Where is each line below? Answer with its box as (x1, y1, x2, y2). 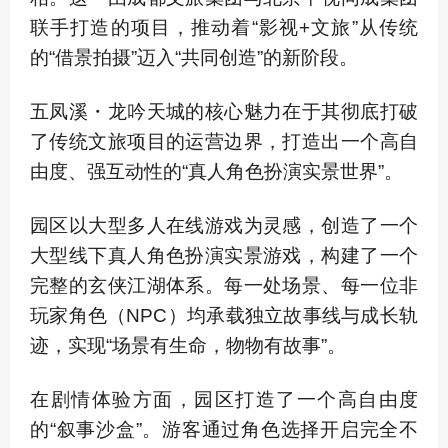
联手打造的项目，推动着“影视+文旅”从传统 (30, 17, 418, 38)
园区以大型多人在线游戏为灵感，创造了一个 (30, 215, 418, 236)
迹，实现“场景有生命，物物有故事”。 (30, 335, 346, 356)
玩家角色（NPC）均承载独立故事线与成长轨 (30, 305, 418, 326)
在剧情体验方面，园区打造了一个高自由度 (30, 389, 418, 410)
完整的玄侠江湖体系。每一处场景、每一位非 (30, 275, 418, 296)
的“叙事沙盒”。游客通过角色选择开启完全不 (30, 419, 418, 440)
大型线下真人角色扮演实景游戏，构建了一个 (30, 245, 418, 266)
